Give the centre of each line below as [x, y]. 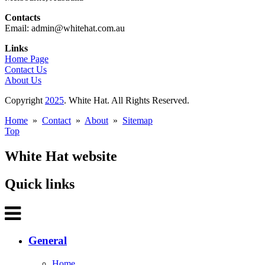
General [48, 240]
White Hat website [61, 156]
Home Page [27, 59]
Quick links [40, 184]
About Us [23, 80]
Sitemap [138, 121]
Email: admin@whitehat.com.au [65, 28]
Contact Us [26, 70]
